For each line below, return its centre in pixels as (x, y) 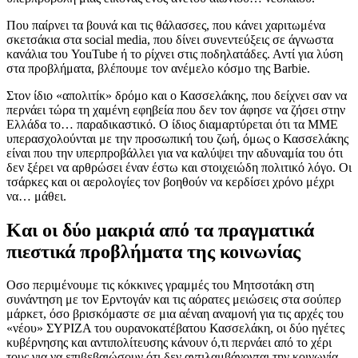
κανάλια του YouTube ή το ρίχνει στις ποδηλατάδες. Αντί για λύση (175, 54)
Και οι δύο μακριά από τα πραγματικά (160, 230)
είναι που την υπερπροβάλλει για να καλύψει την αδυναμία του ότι (175, 153)
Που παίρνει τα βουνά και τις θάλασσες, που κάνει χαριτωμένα (166, 25)
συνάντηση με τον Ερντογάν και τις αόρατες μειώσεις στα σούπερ (174, 300)
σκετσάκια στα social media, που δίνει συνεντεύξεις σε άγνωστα (170, 39)
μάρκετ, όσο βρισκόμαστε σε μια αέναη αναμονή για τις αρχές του (175, 314)
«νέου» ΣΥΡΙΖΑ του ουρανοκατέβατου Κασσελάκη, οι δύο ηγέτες (175, 328)
